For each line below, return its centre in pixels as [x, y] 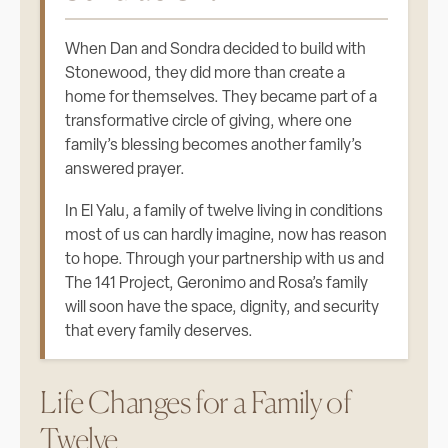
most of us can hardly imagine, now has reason [226, 236]
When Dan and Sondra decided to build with [216, 50]
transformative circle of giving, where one [209, 122]
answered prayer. [125, 170]
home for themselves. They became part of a [221, 98]
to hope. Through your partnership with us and [225, 260]
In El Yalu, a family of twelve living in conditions [224, 212]
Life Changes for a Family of [196, 402]
